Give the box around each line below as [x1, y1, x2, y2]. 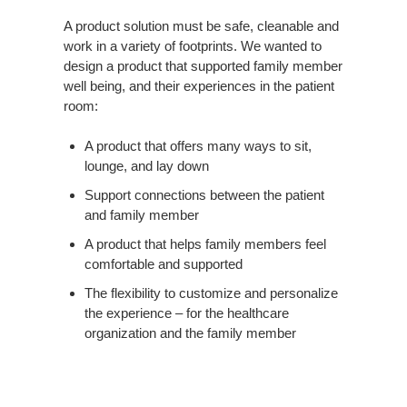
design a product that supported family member [64, 57, 342, 74]
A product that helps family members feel [84, 235, 326, 252]
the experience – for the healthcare [84, 304, 289, 321]
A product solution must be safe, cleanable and [64, 17, 339, 34]
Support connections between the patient [84, 186, 324, 203]
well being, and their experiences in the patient [64, 77, 334, 94]
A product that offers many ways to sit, [84, 137, 312, 154]
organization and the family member [84, 324, 296, 341]
